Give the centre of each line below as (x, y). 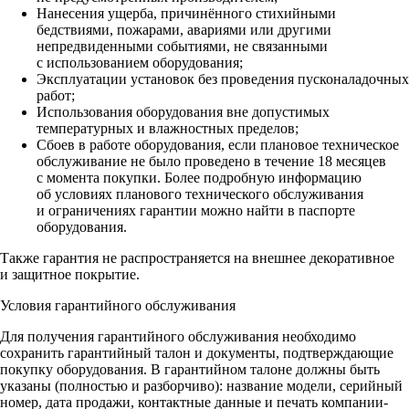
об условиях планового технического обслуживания (200, 194)
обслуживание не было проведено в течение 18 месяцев (211, 162)
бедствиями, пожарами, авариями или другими (184, 30)
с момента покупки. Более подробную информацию (199, 178)
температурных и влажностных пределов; (168, 129)
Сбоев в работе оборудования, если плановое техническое (218, 145)
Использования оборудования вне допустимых (183, 112)
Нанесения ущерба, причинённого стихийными (186, 14)
